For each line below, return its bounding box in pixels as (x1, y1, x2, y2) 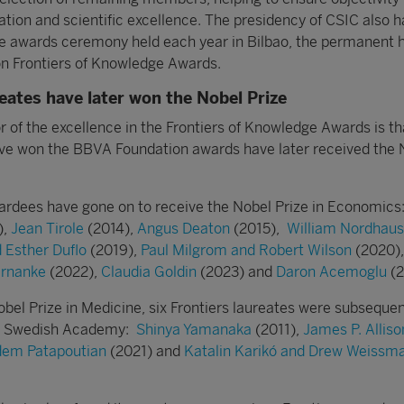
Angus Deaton (137, 219, 230, 237)
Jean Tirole (11, 219, 84, 237)
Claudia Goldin (101, 262, 197, 280)
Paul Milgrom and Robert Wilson (141, 241, 355, 259)
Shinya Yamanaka (136, 320, 252, 338)
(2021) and (106, 342, 184, 360)
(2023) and (197, 262, 276, 280)
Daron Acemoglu (276, 262, 387, 280)
